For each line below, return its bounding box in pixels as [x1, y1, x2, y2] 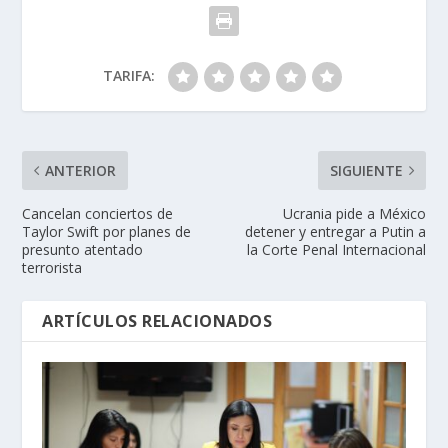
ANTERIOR [45, 161, 117, 181]
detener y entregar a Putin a [244, 222, 426, 242]
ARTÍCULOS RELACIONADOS [42, 310, 273, 333]
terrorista [22, 258, 83, 278]
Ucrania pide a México [282, 204, 426, 224]
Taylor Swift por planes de [22, 222, 192, 242]
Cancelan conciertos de [22, 204, 174, 224]
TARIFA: [103, 66, 155, 86]
